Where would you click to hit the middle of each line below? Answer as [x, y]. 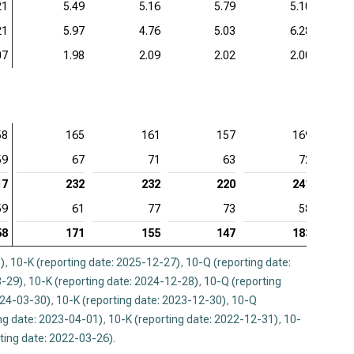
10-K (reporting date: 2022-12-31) [193, 319]
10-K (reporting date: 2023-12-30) [141, 300]
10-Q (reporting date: [238, 262]
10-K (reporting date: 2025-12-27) [95, 262]
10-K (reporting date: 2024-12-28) [113, 281]
